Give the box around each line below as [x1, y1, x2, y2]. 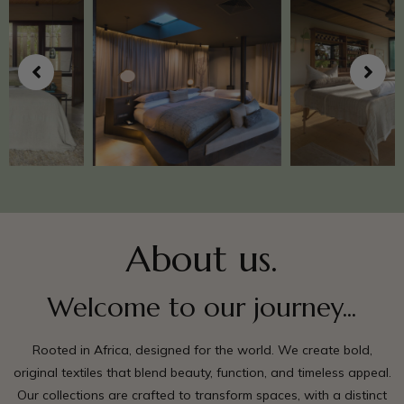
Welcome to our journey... [48, 291, 356, 325]
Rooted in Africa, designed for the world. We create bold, [32, 342, 372, 359]
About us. [126, 236, 278, 282]
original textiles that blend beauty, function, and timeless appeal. [13, 364, 391, 381]
